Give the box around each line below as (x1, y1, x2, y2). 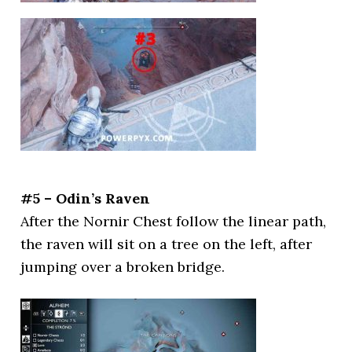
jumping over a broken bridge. (20, 257, 225, 276)
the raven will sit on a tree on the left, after (20, 234, 313, 253)
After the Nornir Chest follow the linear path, (20, 211, 327, 230)
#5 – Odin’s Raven (20, 189, 151, 207)
